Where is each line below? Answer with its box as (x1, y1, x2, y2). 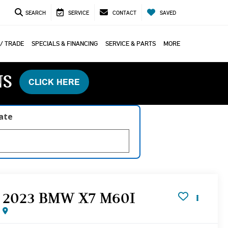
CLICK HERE (28, 76, 80, 88)
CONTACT (112, 10, 136, 16)
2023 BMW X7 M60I (3, 189, 136, 207)
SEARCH (25, 10, 46, 16)
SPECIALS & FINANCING (31, 39, 98, 47)
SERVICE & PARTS (105, 39, 156, 47)
